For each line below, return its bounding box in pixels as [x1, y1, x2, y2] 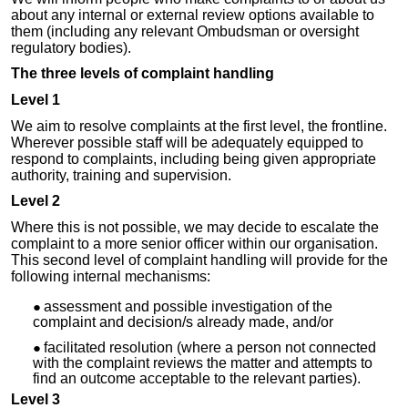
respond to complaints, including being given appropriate [11, 150, 376, 167]
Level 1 [11, 92, 60, 108]
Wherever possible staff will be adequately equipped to [11, 134, 363, 150]
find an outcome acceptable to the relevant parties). [33, 370, 361, 386]
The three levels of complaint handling [11, 66, 274, 82]
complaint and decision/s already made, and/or [33, 313, 333, 330]
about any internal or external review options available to [11, 6, 374, 23]
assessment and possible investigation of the [44, 298, 332, 314]
